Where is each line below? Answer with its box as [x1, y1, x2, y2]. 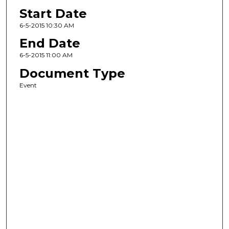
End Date [19, 36, 80, 51]
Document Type [19, 65, 125, 81]
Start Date [19, 6, 87, 21]
